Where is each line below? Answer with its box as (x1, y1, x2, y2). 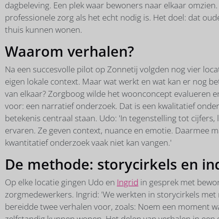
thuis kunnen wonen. (5, 23, 82, 35)
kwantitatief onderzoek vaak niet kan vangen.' (5, 136, 172, 148)
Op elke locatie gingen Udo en (5, 176, 117, 188)
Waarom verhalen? (5, 41, 134, 61)
